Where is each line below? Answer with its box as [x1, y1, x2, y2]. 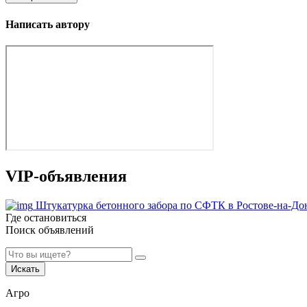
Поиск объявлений [5, 223, 94, 236]
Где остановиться [5, 211, 86, 223]
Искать [11, 263, 40, 274]
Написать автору [5, 18, 90, 30]
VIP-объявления [5, 167, 127, 185]
